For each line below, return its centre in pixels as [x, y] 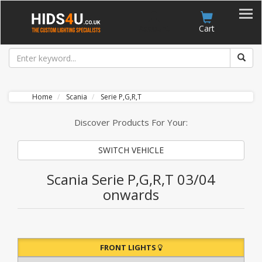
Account [154, 28]
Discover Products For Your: [131, 122]
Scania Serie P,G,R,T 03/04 [131, 179]
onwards [131, 194]
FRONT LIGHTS [129, 247]
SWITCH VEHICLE [131, 150]
